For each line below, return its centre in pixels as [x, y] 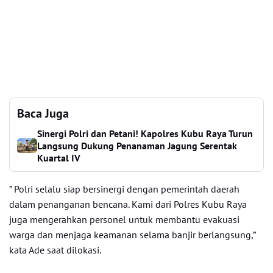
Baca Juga [43, 113]
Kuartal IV [59, 158]
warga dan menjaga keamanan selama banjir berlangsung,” [132, 235]
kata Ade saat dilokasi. [55, 250]
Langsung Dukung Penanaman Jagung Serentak [137, 146]
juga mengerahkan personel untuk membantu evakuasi [124, 219]
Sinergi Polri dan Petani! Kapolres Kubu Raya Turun [145, 133]
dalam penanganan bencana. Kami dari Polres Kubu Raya [128, 204]
